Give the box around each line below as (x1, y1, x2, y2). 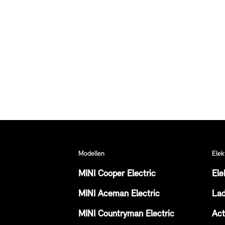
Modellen (78, 150, 104, 158)
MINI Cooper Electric (78, 169, 156, 179)
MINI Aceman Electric (78, 189, 160, 199)
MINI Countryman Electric (78, 209, 174, 219)
